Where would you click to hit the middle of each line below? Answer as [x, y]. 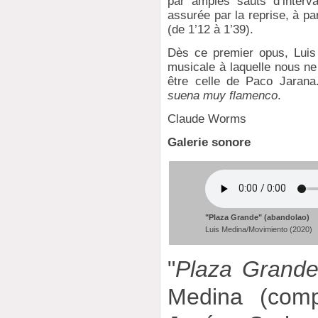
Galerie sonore [209, 143]
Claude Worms [207, 119]
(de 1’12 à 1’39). [211, 29]
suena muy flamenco [223, 95]
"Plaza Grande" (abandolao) [258, 217]
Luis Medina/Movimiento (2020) [259, 229]
